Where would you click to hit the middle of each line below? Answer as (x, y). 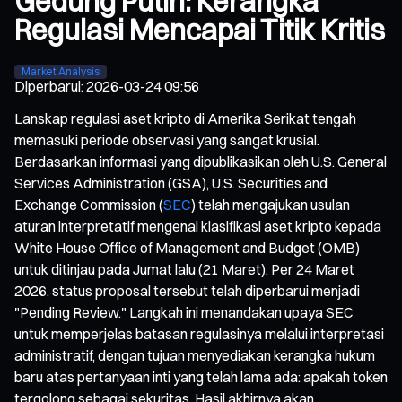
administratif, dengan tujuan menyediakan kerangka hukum (195, 355)
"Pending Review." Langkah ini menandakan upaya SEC (184, 312)
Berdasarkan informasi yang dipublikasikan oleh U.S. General (201, 161)
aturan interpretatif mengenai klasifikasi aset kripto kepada (198, 226)
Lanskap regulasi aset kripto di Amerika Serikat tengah (185, 118)
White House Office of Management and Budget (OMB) (187, 247)
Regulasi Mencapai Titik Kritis (200, 31)
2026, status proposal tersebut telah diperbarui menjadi (187, 290)
